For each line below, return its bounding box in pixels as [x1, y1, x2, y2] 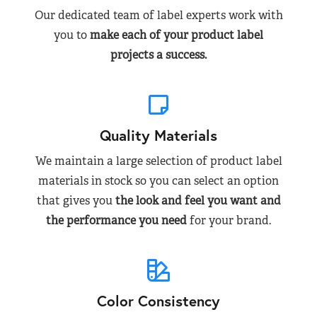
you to [54, 28, 90, 43]
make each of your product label [90, 28, 263, 43]
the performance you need [46, 213, 187, 229]
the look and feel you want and [115, 193, 281, 209]
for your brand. [187, 213, 271, 229]
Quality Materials [100, 125, 217, 145]
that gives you [36, 193, 115, 209]
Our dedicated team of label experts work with [34, 8, 283, 23]
